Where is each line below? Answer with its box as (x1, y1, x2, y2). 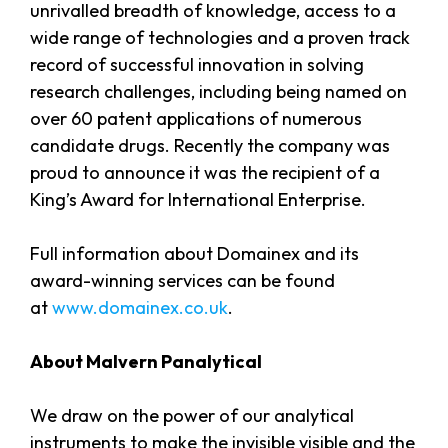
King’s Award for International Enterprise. (30, 187, 366, 211)
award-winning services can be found (30, 268, 335, 292)
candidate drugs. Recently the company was (30, 133, 390, 157)
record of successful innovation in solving (30, 52, 364, 76)
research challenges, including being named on (30, 79, 407, 103)
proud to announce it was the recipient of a (30, 160, 380, 184)
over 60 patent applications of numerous (30, 106, 362, 130)
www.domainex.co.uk (52, 295, 228, 319)
